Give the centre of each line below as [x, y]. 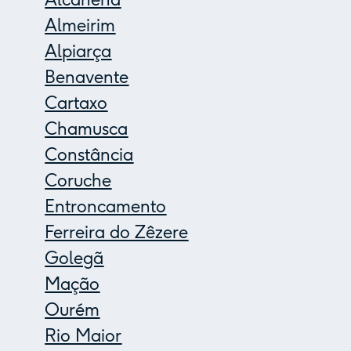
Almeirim [80, 26]
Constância [89, 155]
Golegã [74, 259]
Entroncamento [106, 207]
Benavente [87, 78]
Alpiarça [78, 52]
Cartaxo [76, 103]
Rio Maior [83, 336]
